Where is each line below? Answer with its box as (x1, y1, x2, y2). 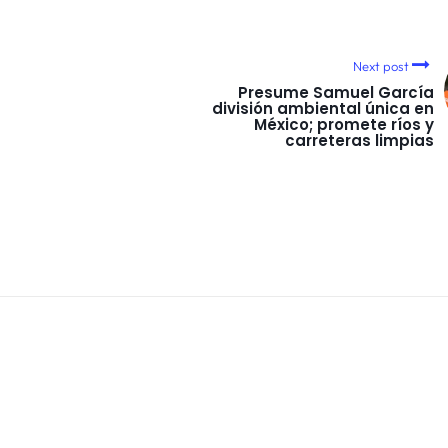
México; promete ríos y (254, 113, 434, 135)
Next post (352, 57, 409, 74)
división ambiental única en (212, 97, 434, 119)
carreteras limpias (285, 129, 434, 151)
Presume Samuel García (238, 81, 434, 103)
